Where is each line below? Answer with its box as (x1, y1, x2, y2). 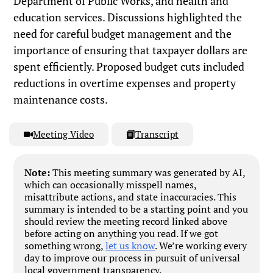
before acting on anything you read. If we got (24, 227, 219, 241)
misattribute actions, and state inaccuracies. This (24, 190, 237, 204)
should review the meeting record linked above (24, 214, 228, 229)
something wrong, (24, 239, 106, 253)
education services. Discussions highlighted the (13, 10, 243, 25)
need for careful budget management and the (13, 26, 232, 41)
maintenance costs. (13, 92, 108, 107)
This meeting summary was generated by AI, (50, 166, 246, 180)
